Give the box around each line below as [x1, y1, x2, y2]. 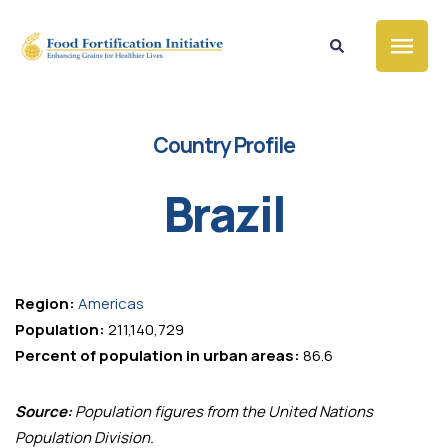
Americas [78, 293, 144, 315]
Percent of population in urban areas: [15, 345, 300, 367]
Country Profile [153, 131, 295, 159]
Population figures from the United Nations [72, 401, 373, 423]
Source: [15, 401, 72, 423]
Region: [15, 293, 75, 315]
